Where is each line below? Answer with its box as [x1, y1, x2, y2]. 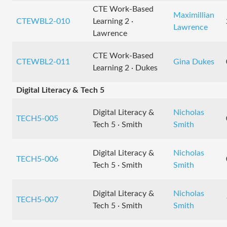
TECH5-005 [16, 115, 58, 123]
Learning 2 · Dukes [93, 64, 158, 72]
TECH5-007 [16, 196, 58, 204]
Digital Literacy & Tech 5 [16, 86, 104, 94]
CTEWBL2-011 [16, 58, 70, 66]
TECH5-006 [16, 155, 58, 163]
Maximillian [173, 11, 214, 19]
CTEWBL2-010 [16, 17, 70, 25]
